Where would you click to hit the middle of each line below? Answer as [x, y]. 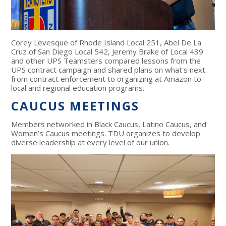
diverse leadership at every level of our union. [92, 143]
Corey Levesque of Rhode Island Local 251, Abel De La [106, 43]
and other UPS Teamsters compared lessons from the [106, 61]
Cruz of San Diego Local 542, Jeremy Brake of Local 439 [107, 52]
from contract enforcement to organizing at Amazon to [106, 79]
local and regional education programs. [79, 88]
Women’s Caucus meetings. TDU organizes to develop [106, 133]
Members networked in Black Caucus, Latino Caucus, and [109, 124]
